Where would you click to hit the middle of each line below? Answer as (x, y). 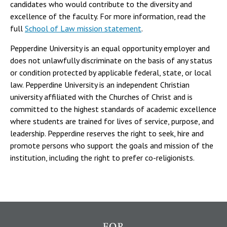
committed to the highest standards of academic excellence (113, 109)
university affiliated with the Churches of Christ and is (101, 97)
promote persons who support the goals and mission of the (112, 146)
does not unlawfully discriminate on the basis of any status (111, 61)
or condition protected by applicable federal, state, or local (111, 73)
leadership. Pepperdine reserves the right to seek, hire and (107, 134)
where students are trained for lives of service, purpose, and (112, 121)
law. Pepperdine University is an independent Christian (100, 85)
